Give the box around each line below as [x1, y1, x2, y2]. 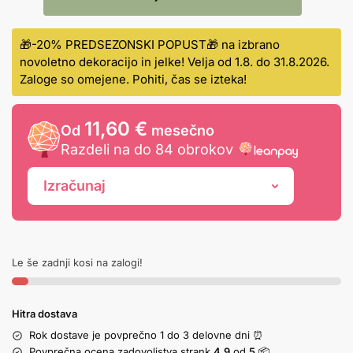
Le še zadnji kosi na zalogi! [12, 256, 143, 269]
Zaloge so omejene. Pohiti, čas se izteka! [20, 72, 247, 87]
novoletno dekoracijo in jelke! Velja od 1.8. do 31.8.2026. [20, 54, 329, 70]
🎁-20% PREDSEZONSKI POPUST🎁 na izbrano [20, 37, 280, 53]
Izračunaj [43, 177, 106, 195]
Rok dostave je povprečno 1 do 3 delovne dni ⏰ [29, 329, 263, 342]
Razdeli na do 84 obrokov [61, 141, 233, 158]
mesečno [147, 122, 214, 139]
